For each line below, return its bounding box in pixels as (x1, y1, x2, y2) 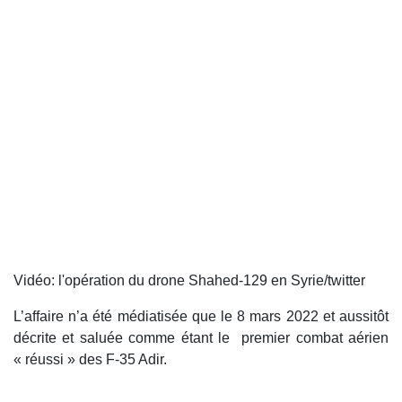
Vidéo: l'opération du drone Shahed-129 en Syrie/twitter (13, 273, 369, 289)
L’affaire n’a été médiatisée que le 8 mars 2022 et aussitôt (13, 309, 389, 325)
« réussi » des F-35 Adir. (13, 352, 167, 368)
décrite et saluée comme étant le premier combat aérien (13, 330, 389, 346)
